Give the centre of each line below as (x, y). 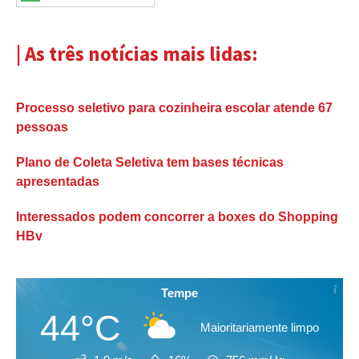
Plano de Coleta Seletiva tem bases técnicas (150, 163)
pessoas (42, 127)
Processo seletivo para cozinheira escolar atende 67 (174, 108)
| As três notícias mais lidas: (137, 53)
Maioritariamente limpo (260, 327)
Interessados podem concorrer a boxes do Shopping (177, 217)
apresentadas (58, 182)
